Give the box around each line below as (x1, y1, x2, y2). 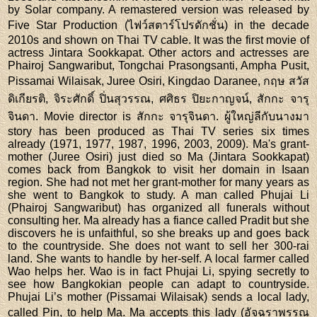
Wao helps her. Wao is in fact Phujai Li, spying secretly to (8, 265, 309, 277)
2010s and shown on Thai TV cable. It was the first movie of (8, 33, 309, 46)
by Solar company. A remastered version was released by (8, 3, 309, 16)
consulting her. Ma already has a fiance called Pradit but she (8, 214, 309, 226)
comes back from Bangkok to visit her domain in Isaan (8, 163, 309, 175)
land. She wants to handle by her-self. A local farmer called (8, 252, 309, 265)
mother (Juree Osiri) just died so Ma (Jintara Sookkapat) (8, 150, 309, 163)
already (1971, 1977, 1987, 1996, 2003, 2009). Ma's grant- (8, 137, 309, 150)
